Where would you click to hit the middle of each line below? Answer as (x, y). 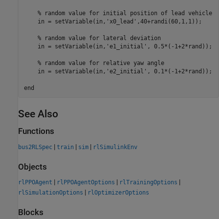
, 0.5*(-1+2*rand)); (179, 46)
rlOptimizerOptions (118, 193)
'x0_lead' (121, 21)
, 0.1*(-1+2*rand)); (179, 71)
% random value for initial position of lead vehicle (125, 13)
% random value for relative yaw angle (101, 63)
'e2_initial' (126, 71)
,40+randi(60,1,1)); (169, 21)
